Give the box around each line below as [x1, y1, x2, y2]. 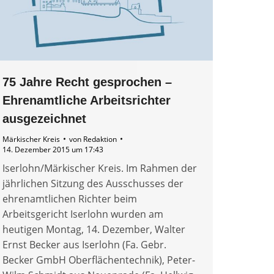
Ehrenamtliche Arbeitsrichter [2, 93, 171, 107]
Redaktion [83, 133, 117, 144]
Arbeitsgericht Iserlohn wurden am [2, 207, 163, 221]
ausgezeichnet [2, 111, 86, 125]
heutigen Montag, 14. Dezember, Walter [2, 222, 185, 236]
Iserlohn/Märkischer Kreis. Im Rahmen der [2, 161, 197, 175]
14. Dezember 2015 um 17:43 [2, 144, 103, 155]
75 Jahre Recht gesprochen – [2, 75, 172, 89]
